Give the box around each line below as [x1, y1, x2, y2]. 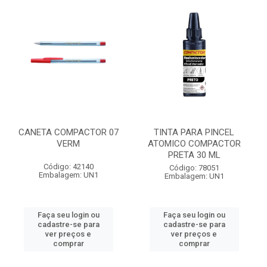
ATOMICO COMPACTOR [147, 138, 241, 149]
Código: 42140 [43, 162, 94, 171]
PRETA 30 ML [167, 150, 221, 160]
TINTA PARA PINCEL [154, 127, 234, 138]
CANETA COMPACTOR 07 [18, 127, 119, 138]
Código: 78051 [169, 163, 219, 172]
